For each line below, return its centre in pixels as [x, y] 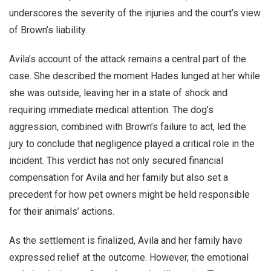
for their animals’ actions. [62, 211]
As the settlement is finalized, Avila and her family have [126, 240]
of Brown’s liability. [48, 30]
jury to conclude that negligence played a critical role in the [132, 144]
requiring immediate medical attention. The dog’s [111, 110]
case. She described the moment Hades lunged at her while [135, 76]
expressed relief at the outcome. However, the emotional [129, 257]
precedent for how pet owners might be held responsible [129, 194]
